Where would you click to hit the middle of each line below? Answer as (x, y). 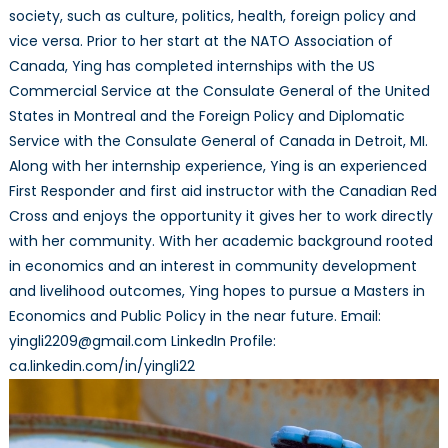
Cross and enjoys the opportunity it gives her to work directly (220, 215)
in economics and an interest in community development (212, 265)
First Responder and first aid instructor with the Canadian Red (222, 190)
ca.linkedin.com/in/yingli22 (101, 365)
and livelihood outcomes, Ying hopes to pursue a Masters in (216, 290)
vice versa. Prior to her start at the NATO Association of (200, 40)
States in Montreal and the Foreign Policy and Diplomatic (206, 115)
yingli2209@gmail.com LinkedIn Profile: (142, 340)
